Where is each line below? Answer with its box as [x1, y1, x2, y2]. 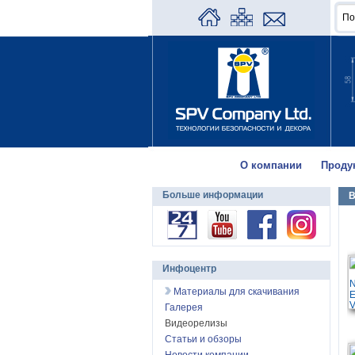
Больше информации [162, 189, 263, 200]
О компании [239, 159, 302, 171]
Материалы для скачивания [171, 286, 300, 297]
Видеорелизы [165, 318, 227, 329]
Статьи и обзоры [165, 334, 242, 345]
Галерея [165, 302, 203, 313]
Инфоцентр [162, 263, 216, 274]
